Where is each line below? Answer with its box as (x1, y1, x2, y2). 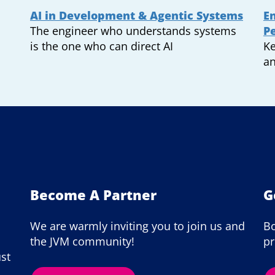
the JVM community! (29, 234, 134, 249)
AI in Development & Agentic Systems (29, 8, 243, 23)
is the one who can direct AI (29, 39, 173, 53)
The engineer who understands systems (29, 23, 236, 38)
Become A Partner (29, 185, 157, 204)
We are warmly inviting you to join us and (29, 219, 245, 233)
